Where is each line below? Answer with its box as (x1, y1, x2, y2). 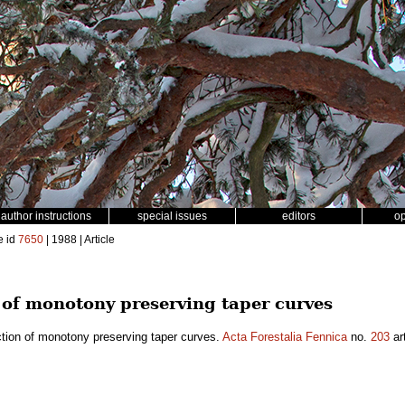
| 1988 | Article (43, 233, 115, 246)
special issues (137, 210, 207, 222)
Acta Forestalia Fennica (222, 330, 347, 344)
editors (282, 210, 316, 222)
